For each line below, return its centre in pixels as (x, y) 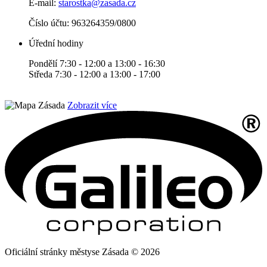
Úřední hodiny (56, 44)
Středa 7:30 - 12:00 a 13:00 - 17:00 (94, 74)
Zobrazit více (92, 105)
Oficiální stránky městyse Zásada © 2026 (82, 252)
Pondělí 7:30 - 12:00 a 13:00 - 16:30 (97, 64)
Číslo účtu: (49, 23)
